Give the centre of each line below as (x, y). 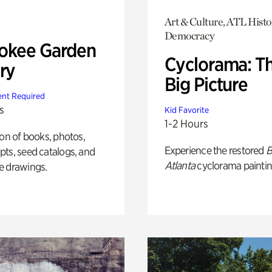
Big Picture (206, 84)
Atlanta (180, 165)
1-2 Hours (186, 123)
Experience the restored (215, 150)
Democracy (189, 35)
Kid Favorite (186, 110)
